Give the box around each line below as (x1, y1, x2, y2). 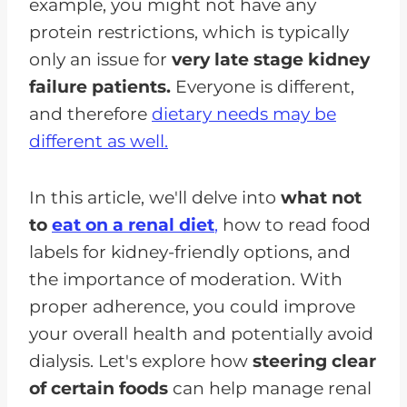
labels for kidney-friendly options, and (29, 241, 351, 263)
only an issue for (29, 48, 172, 70)
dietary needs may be (152, 103, 336, 124)
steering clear (253, 350, 376, 372)
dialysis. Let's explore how (29, 350, 253, 372)
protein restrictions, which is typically (29, 21, 349, 43)
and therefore (29, 103, 152, 124)
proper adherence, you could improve (29, 295, 355, 317)
